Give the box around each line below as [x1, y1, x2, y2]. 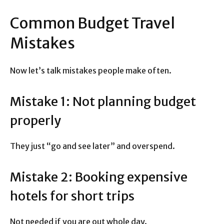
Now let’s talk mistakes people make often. [10, 65, 171, 76]
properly [10, 112, 61, 129]
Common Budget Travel [10, 13, 175, 33]
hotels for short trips [10, 188, 134, 204]
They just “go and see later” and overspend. [10, 141, 175, 151]
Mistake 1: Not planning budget [10, 93, 196, 110]
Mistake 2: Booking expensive [10, 169, 187, 185]
